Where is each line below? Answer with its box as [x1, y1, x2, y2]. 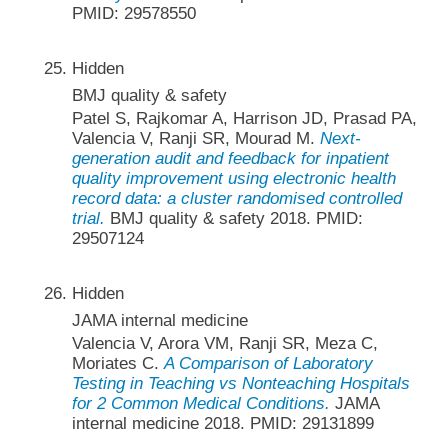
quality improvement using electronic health [71, 168, 396, 188]
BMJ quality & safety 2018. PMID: [104, 208, 363, 228]
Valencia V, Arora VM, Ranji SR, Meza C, [71, 334, 378, 354]
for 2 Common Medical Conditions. [71, 394, 330, 414]
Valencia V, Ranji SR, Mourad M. [71, 128, 320, 148]
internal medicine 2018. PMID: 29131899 [71, 414, 374, 434]
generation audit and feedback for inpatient [71, 148, 389, 168]
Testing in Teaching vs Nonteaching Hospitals [71, 374, 410, 394]
